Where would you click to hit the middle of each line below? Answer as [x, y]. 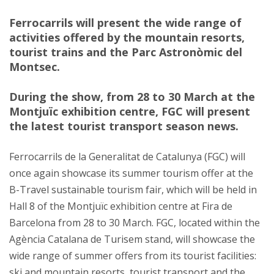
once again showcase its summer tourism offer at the [131, 173]
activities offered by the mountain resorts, [127, 38]
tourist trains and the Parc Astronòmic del [126, 52]
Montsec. [35, 67]
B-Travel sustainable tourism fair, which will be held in [133, 190]
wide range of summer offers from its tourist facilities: [133, 256]
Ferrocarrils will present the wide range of [125, 23]
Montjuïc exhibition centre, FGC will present [130, 112]
